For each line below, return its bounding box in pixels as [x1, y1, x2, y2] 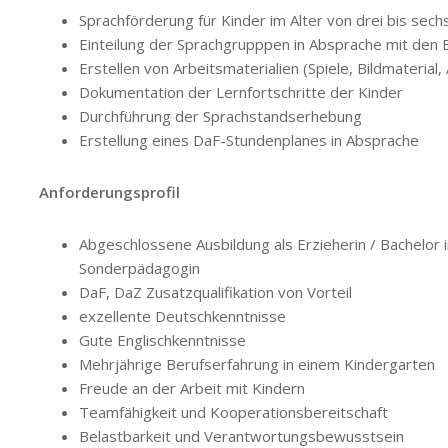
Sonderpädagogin [79, 257, 200, 278]
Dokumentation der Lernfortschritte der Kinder [79, 81, 403, 102]
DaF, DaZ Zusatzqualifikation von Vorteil [79, 281, 352, 302]
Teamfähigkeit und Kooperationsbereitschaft [79, 401, 388, 422]
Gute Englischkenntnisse [79, 329, 246, 350]
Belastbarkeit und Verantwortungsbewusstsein [79, 425, 404, 446]
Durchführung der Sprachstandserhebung [79, 105, 362, 126]
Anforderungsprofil [39, 181, 180, 202]
